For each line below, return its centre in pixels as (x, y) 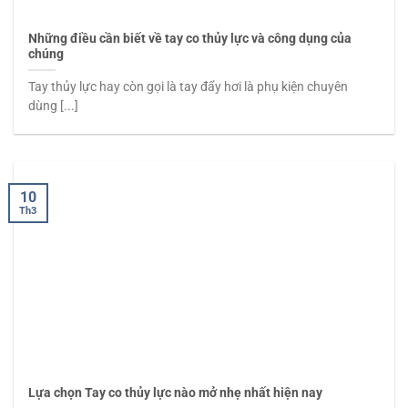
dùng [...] (54, 105)
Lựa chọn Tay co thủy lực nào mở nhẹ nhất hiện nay (176, 393)
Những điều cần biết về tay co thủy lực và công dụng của (190, 38)
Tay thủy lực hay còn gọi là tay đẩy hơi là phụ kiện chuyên (189, 86)
